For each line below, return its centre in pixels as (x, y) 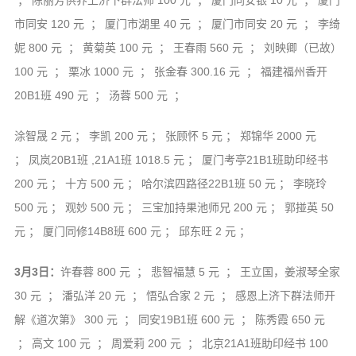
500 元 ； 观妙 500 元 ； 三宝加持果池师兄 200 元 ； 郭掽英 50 (174, 208)
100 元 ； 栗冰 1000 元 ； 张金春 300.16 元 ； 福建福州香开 (170, 72)
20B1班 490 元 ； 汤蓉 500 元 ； (99, 96)
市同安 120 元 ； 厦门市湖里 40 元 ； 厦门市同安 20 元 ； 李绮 (177, 24)
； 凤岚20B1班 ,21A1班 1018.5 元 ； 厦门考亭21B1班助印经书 (171, 160)
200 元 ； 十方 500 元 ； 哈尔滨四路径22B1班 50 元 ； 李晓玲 (170, 184)
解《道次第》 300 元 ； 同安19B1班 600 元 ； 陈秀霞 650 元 (169, 320)
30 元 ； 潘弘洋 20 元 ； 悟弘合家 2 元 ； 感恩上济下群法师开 (174, 296)
